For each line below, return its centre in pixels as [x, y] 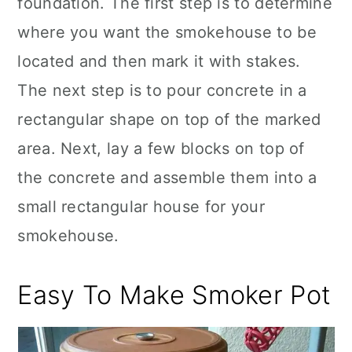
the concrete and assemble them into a [167, 178]
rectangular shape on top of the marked [169, 119]
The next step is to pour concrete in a [162, 90]
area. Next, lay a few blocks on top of [161, 148]
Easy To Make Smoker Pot [174, 295]
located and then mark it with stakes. [159, 61]
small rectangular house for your [141, 207]
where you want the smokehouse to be [167, 32]
